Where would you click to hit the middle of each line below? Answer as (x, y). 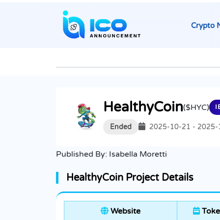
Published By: (82, 154)
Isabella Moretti (138, 154)
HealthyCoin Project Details (130, 178)
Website (124, 211)
